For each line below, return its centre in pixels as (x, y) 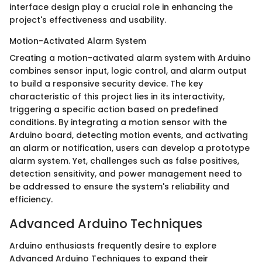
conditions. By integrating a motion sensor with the (118, 122)
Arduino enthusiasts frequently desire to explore (113, 246)
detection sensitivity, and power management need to (126, 173)
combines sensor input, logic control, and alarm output (128, 70)
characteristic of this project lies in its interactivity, (117, 96)
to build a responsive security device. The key (106, 83)
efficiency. (31, 199)
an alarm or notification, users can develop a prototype (130, 148)
